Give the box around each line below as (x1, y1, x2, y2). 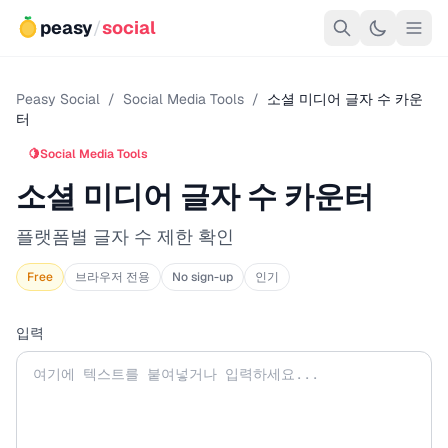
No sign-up (172, 269, 233, 285)
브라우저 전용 (75, 269, 150, 285)
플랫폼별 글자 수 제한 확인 (16, 225, 234, 248)
